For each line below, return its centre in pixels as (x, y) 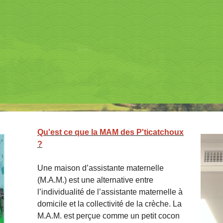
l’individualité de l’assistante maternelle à (110, 192)
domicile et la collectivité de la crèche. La (109, 204)
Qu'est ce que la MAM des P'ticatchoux (110, 132)
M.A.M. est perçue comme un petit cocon (108, 216)
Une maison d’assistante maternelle (100, 168)
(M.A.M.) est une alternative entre (95, 180)
